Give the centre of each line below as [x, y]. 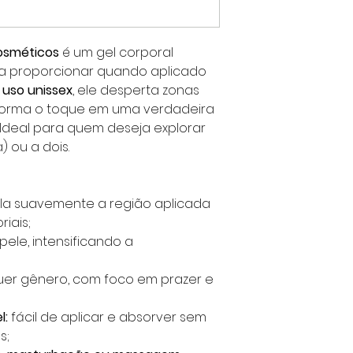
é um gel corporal [116, 52]
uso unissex [37, 90]
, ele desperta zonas [136, 90]
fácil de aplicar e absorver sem [107, 317]
